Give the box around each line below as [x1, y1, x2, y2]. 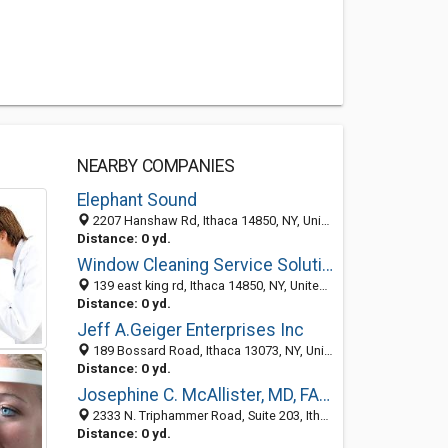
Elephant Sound [76, 190, 197, 210]
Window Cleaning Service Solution [321, 255, 333, 275]
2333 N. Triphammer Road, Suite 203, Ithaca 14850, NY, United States [89, 408, 320, 423]
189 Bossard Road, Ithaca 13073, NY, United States [89, 343, 324, 358]
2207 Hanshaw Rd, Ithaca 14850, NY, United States [89, 213, 321, 228]
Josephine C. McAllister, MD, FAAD [318, 385, 330, 405]
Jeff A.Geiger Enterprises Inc [76, 320, 304, 340]
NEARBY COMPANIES [76, 156, 235, 176]
